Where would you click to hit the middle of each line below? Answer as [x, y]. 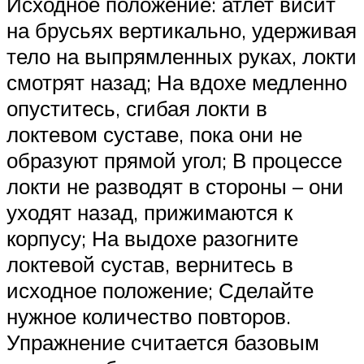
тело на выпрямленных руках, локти [182, 56]
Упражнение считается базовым [163, 342]
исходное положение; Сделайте [160, 290]
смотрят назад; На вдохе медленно [177, 82]
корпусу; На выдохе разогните [152, 238]
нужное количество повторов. [149, 316]
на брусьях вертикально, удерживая [182, 30]
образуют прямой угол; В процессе [174, 160]
